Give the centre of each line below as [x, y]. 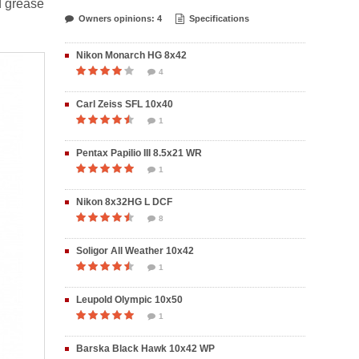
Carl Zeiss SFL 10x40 [125, 104]
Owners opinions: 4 [120, 18]
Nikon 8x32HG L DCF [124, 202]
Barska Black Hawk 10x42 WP [145, 349]
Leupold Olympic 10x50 [129, 300]
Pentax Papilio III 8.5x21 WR [139, 153]
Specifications [219, 18]
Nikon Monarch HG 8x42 [131, 55]
